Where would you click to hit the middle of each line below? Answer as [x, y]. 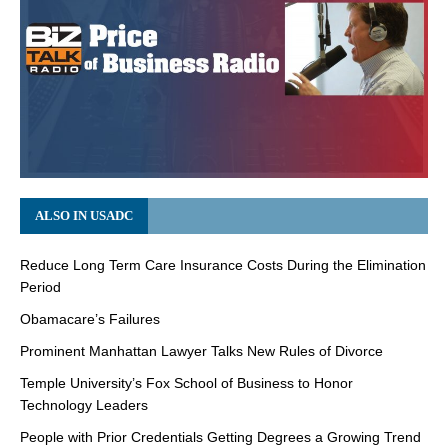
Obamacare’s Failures [90, 318]
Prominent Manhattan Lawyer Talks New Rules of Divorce [201, 350]
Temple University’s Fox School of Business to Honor [186, 382]
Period [40, 286]
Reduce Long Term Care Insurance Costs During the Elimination [223, 264]
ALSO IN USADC [84, 215]
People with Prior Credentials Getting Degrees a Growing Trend [220, 436]
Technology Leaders [84, 404]
